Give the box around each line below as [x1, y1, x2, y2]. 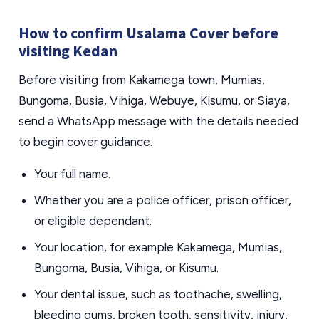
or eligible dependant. [34, 214, 152, 228]
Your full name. [34, 167, 110, 181]
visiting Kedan [19, 41, 117, 61]
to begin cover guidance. [19, 135, 152, 149]
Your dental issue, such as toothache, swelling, [34, 287, 282, 301]
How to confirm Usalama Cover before [19, 23, 278, 43]
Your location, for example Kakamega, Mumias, [34, 240, 282, 254]
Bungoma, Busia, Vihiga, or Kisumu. [34, 261, 219, 275]
